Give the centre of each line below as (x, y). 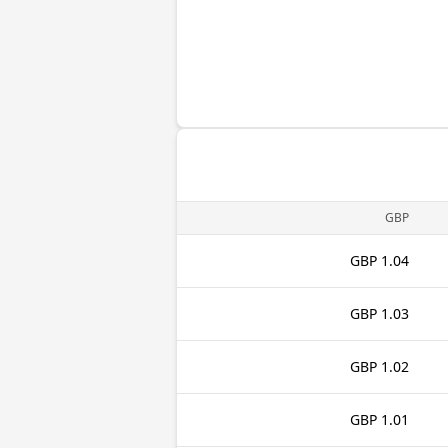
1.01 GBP (395, 419)
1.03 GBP (395, 313)
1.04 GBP (395, 260)
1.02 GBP (395, 366)
